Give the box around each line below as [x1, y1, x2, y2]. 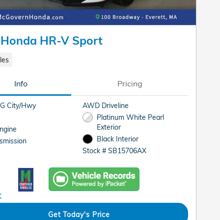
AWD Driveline [82, 101, 129, 110]
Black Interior [96, 135, 138, 143]
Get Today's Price [48, 210, 110, 219]
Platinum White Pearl [96, 113, 164, 122]
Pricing [117, 79, 142, 89]
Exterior [96, 123, 121, 132]
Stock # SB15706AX [82, 146, 147, 155]
